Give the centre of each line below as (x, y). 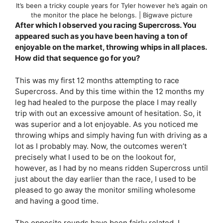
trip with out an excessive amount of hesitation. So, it (108, 113)
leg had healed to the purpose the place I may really (106, 102)
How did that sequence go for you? (78, 58)
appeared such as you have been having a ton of (101, 36)
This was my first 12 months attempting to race (97, 80)
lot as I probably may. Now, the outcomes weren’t (101, 146)
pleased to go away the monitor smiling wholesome (105, 190)
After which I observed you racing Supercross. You (106, 25)
